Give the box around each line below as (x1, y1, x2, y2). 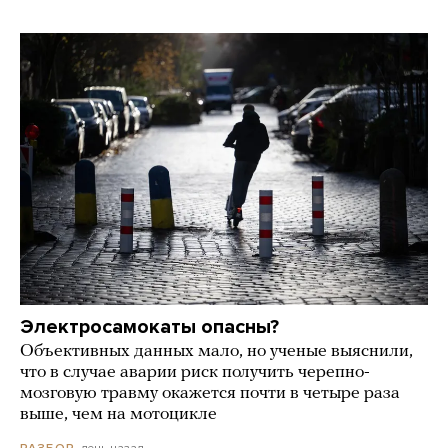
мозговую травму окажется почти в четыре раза (20, 383, 400, 403)
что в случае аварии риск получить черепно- (20, 362, 370, 382)
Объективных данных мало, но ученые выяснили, (20, 341, 413, 361)
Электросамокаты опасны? (20, 314, 279, 339)
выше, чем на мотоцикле (20, 404, 217, 424)
